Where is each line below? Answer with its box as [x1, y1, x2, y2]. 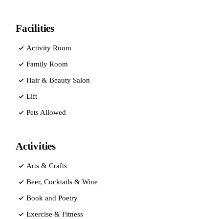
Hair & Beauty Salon [26, 76, 90, 84]
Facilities [16, 22, 54, 35]
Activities [16, 140, 56, 153]
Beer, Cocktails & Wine [26, 177, 98, 186]
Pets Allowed [26, 108, 66, 116]
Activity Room [26, 44, 71, 52]
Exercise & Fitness [26, 210, 83, 218]
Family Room [26, 60, 68, 68]
